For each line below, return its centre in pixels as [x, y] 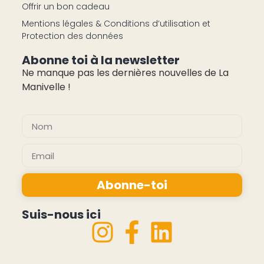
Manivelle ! [46, 87]
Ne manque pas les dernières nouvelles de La [125, 72]
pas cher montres [114, 87]
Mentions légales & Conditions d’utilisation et [116, 23]
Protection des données [72, 36]
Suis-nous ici [61, 215]
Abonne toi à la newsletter [100, 60]
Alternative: [48, 204]
